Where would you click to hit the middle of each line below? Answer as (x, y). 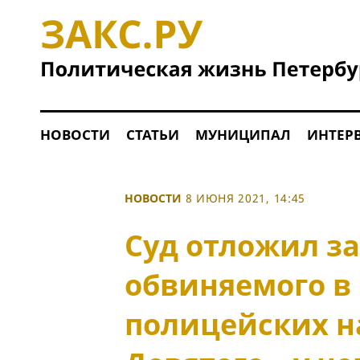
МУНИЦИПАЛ (243, 135)
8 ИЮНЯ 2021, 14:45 (245, 198)
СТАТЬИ (152, 135)
